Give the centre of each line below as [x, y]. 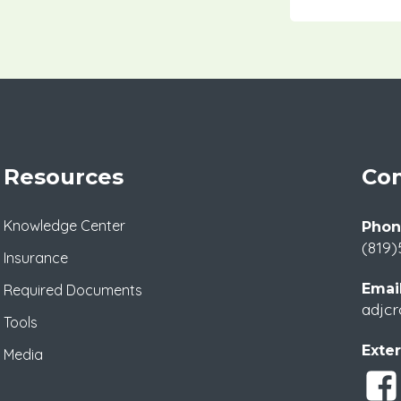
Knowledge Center [64, 226]
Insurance [36, 258]
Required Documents [73, 290]
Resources [64, 177]
